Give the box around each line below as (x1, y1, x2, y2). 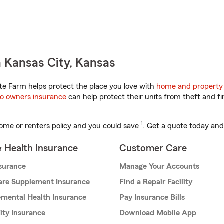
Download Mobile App (119, 209, 196, 217)
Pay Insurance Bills (119, 193, 185, 202)
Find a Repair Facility (119, 178, 192, 186)
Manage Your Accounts (119, 162, 199, 171)
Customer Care (119, 143, 187, 154)
